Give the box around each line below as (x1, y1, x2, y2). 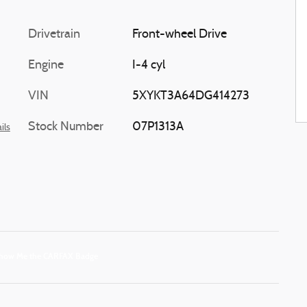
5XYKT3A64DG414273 (132, 90, 249, 103)
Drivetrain (28, 28, 80, 41)
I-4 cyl (132, 59, 165, 72)
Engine (28, 59, 64, 72)
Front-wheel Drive (132, 28, 227, 41)
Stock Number (28, 121, 103, 134)
